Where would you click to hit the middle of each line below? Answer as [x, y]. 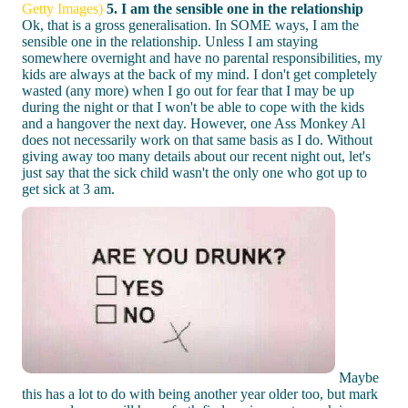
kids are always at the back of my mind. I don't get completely [199, 74]
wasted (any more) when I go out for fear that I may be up [188, 90]
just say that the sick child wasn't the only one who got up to [194, 172]
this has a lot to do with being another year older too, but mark [200, 393]
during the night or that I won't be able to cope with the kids [193, 107]
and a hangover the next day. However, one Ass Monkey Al [194, 123]
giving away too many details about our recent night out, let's [196, 156]
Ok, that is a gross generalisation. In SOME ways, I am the [190, 25]
